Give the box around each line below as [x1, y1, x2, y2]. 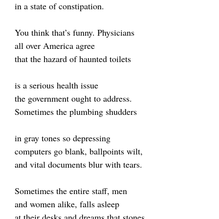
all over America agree [15, 40, 95, 51]
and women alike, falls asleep [15, 198, 119, 210]
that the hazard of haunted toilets [15, 53, 131, 65]
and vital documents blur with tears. [15, 158, 142, 170]
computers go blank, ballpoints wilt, [15, 145, 143, 157]
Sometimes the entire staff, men [15, 185, 127, 197]
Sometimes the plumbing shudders [15, 106, 137, 117]
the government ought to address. [15, 92, 132, 104]
